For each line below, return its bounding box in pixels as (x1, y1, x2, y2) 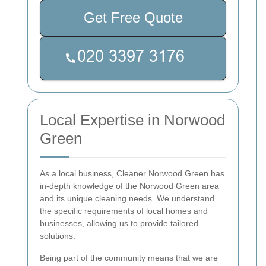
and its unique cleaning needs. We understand (40, 193, 214, 203)
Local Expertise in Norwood (40, 110, 225, 129)
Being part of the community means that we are (40, 252, 218, 262)
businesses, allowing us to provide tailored (40, 218, 198, 228)
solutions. (40, 230, 75, 240)
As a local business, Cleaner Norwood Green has (40, 168, 224, 178)
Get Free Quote (83, 9, 183, 26)
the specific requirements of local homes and (40, 205, 208, 216)
